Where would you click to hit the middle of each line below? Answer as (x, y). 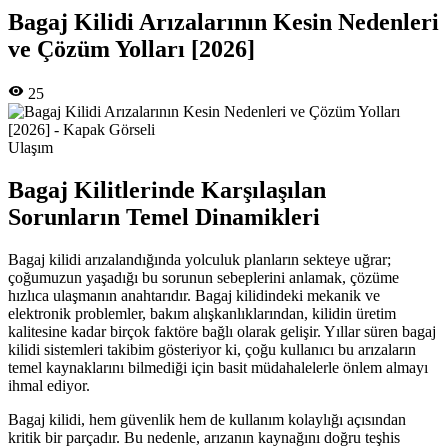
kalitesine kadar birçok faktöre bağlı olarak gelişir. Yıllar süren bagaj (222, 332)
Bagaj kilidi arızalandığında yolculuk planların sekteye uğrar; (199, 260)
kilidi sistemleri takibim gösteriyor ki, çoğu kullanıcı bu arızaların (212, 350)
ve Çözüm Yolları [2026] (131, 49)
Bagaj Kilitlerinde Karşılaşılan (167, 190)
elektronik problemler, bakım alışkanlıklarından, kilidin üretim (202, 314)
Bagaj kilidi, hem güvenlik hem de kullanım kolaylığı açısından (207, 420)
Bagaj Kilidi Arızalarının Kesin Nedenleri (223, 22)
